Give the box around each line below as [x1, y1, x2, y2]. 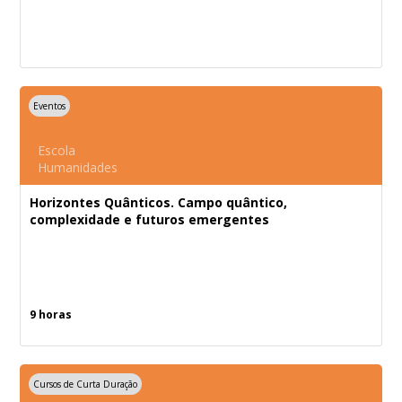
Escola [38, 142, 76, 159]
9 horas [30, 307, 73, 322]
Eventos [33, 100, 66, 112]
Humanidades [38, 159, 118, 176]
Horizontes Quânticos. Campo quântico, [30, 194, 288, 211]
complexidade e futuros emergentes [30, 211, 270, 228]
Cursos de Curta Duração [33, 378, 138, 390]
